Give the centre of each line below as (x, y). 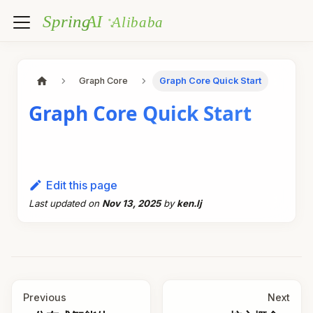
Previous (45, 298)
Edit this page (81, 185)
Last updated (57, 204)
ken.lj (189, 204)
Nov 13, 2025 (131, 204)
